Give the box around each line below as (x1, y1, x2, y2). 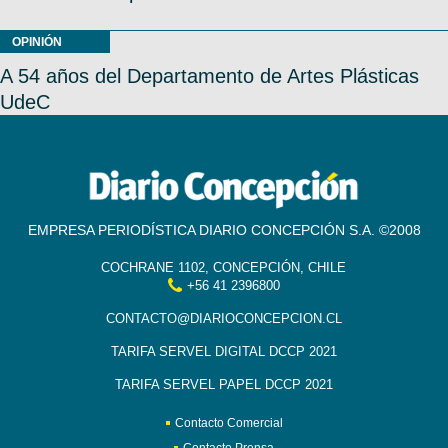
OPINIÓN (12, 34, 62, 49)
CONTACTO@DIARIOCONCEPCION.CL (105, 311, 342, 327)
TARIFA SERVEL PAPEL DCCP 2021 (114, 377, 333, 393)
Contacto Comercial (174, 416, 283, 431)
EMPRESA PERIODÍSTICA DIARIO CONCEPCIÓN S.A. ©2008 (27, 222, 421, 239)
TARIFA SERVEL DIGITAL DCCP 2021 (110, 344, 337, 360)
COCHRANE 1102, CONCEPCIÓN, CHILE (101, 260, 347, 276)
